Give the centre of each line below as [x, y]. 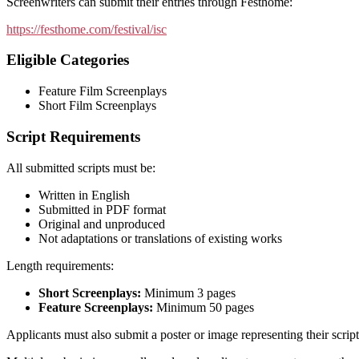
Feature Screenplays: [96, 307]
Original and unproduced [102, 224]
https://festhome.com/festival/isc [87, 29]
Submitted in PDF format [102, 209]
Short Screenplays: [90, 292]
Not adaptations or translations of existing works [160, 238]
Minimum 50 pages [204, 307]
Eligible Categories [68, 60]
